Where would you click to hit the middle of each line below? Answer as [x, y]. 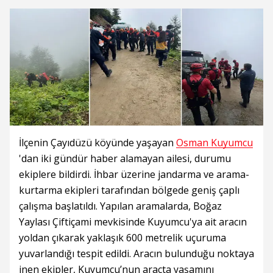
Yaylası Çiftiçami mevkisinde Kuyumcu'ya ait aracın [133, 222]
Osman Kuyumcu [214, 143]
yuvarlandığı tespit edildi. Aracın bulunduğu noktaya [136, 253]
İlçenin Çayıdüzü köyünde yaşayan [97, 143]
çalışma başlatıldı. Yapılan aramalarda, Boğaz [120, 206]
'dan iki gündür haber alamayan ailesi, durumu [125, 158]
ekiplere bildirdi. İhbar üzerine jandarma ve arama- [134, 174]
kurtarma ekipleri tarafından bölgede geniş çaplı [129, 190]
